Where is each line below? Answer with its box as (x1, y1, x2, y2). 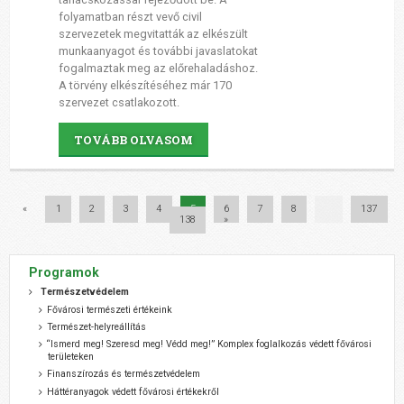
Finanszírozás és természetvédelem (47, 368, 201, 381)
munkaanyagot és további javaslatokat (58, 43, 258, 58)
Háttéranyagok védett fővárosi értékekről (47, 385, 220, 398)
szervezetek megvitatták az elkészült (58, 26, 248, 41)
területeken (48, 351, 95, 363)
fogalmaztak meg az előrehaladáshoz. (58, 60, 258, 75)
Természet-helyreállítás (47, 320, 147, 333)
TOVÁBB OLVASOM (73, 132, 193, 147)
